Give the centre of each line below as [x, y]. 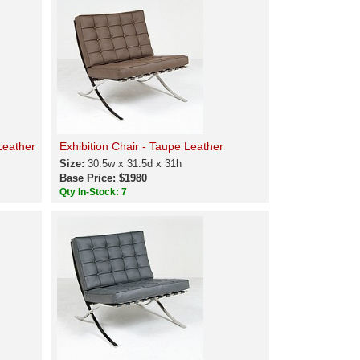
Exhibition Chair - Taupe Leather [142, 146]
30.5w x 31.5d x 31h [135, 164]
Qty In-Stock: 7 [95, 192]
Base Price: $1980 [104, 178]
